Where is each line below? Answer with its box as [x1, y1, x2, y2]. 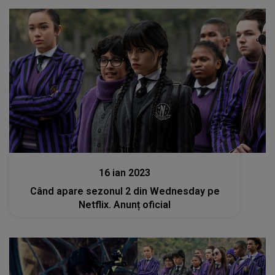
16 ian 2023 [99, 167, 151, 179]
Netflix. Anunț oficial [79, 199, 171, 211]
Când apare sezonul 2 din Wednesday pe [29, 185, 220, 197]
